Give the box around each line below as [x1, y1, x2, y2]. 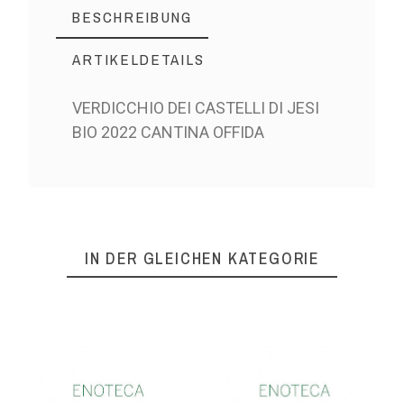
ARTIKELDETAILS [72, 48, 205, 69]
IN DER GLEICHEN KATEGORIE [85, 246, 319, 270]
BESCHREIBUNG [72, 5, 192, 27]
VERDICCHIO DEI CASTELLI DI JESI [72, 97, 320, 117]
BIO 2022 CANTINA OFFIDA [72, 122, 265, 142]
